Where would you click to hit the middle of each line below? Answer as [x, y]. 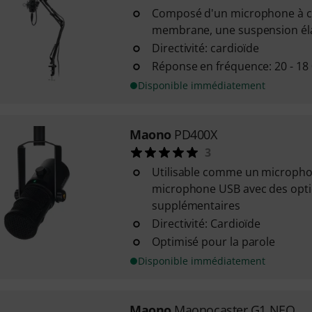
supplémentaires [196, 205]
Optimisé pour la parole [213, 242]
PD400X [196, 134]
